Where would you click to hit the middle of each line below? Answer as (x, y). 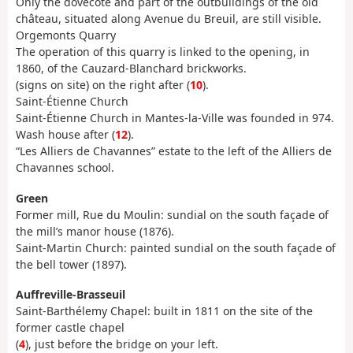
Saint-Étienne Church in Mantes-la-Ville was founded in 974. (175, 118)
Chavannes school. (65, 168)
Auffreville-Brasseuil (71, 295)
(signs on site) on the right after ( (103, 85)
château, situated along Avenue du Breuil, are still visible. (169, 19)
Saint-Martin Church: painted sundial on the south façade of (176, 247)
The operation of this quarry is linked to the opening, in (163, 52)
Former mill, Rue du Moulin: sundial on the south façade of (172, 214)
